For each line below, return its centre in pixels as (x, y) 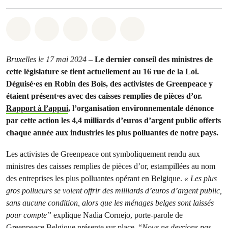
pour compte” (30, 215)
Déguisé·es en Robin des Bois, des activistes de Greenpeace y (109, 84)
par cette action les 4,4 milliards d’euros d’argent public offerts (113, 120)
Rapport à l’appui (37, 108)
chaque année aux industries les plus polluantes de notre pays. (112, 133)
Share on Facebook (91, 27)
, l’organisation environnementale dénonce (141, 108)
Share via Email (141, 27)
